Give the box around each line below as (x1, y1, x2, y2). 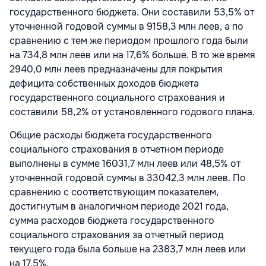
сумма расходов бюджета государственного (9, 214, 214, 227)
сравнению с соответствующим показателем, (9, 185, 218, 198)
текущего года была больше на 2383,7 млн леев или (9, 242, 246, 255)
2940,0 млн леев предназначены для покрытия (9, 62, 223, 75)
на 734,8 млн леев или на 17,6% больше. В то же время (9, 48, 255, 61)
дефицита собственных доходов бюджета (9, 77, 199, 90)
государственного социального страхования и (9, 91, 225, 104)
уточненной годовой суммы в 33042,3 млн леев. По (9, 171, 246, 184)
